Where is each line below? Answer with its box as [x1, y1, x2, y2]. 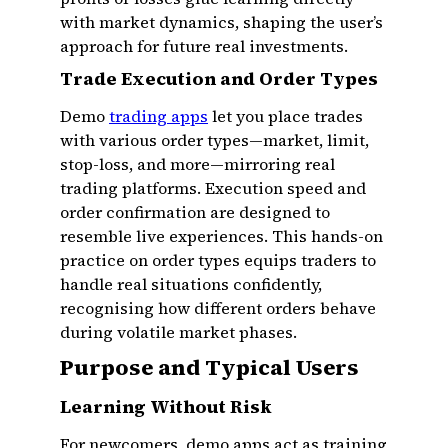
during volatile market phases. [60, 321, 297, 343]
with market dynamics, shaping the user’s [60, 11, 383, 33]
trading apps [109, 105, 208, 127]
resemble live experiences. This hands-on [60, 225, 383, 247]
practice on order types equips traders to [60, 249, 376, 271]
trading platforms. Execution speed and [60, 177, 366, 199]
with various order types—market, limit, [60, 129, 369, 151]
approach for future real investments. [60, 35, 348, 57]
